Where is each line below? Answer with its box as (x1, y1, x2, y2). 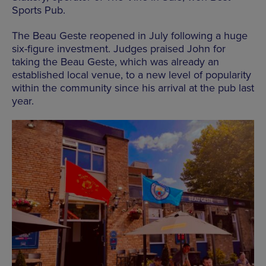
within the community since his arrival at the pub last (12, 81, 254, 94)
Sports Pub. (12, 3, 65, 17)
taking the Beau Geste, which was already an (12, 55, 219, 68)
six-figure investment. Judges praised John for (12, 42, 226, 55)
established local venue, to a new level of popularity (12, 68, 251, 81)
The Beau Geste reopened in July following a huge (12, 28, 248, 42)
